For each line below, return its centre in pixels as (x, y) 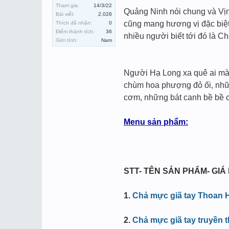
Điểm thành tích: (75, 31)
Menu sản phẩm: (156, 122)
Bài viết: (65, 14)
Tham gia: (67, 5)
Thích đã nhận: (74, 23)
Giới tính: (67, 40)
